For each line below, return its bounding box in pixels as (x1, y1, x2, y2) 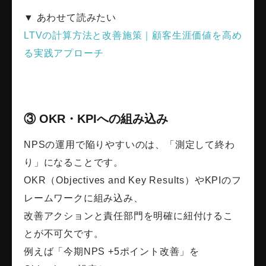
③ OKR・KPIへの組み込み (24, 112, 168, 126)
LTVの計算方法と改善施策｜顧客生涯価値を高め (24, 30, 242, 41)
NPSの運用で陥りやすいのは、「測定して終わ (24, 140, 235, 150)
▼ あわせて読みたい (24, 12, 116, 23)
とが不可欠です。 (24, 229, 104, 239)
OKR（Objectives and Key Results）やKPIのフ (24, 175, 242, 186)
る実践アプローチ (24, 48, 104, 59)
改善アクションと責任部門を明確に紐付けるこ (24, 211, 233, 221)
